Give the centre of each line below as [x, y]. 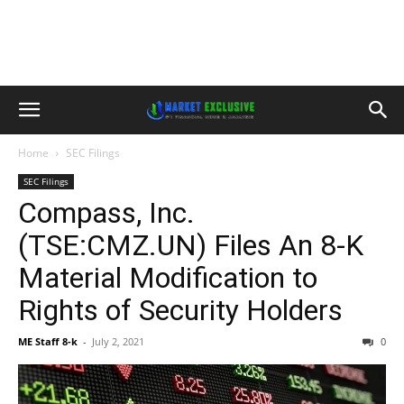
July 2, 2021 [118, 341]
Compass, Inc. [106, 213]
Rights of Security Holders [180, 310]
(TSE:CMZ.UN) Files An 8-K [191, 245]
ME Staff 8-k [48, 341]
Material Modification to [168, 278]
